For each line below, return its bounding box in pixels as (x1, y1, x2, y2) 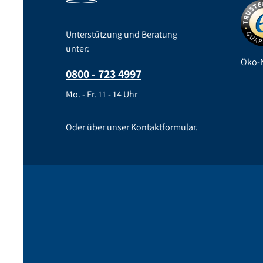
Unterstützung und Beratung (66, 28, 177, 41)
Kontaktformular (131, 121, 195, 133)
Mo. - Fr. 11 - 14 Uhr (66, 88, 137, 100)
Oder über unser (66, 121, 131, 133)
